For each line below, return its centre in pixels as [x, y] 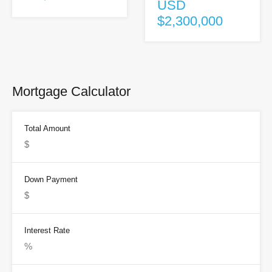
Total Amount [47, 129]
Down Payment [51, 180]
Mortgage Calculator [71, 92]
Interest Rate [47, 231]
